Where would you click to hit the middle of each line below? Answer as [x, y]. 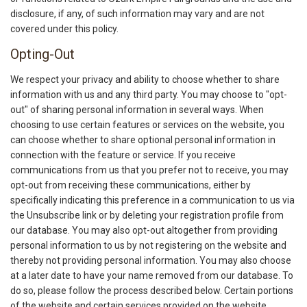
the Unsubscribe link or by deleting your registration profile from [147, 216]
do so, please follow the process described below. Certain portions [152, 291]
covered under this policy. [64, 29]
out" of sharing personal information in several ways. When [137, 110]
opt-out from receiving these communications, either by [131, 185]
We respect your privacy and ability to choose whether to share [145, 80]
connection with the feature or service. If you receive [123, 155]
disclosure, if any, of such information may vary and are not [137, 14]
